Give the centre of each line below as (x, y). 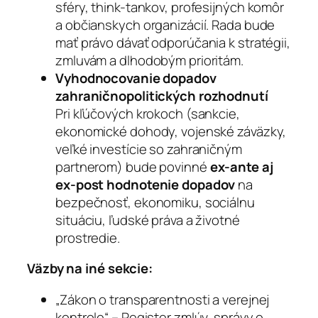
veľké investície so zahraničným (149, 149)
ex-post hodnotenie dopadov (146, 184)
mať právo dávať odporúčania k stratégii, (173, 42)
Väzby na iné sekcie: (90, 269)
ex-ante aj (241, 166)
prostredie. (88, 237)
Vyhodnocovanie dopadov (136, 78)
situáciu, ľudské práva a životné (148, 220)
